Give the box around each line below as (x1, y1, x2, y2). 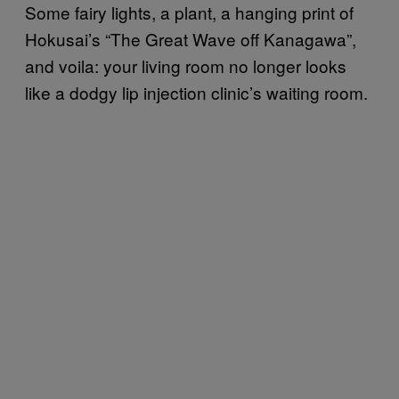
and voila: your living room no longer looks (25, 53, 346, 78)
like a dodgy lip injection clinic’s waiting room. (25, 80, 368, 105)
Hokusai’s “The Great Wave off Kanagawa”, (25, 27, 356, 52)
